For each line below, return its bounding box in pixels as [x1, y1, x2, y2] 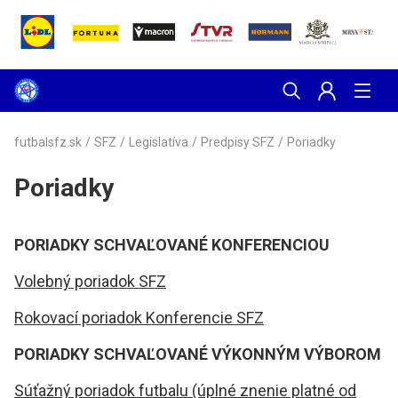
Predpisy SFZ [201, 135, 275, 149]
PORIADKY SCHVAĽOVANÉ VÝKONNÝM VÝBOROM [14, 345, 381, 363]
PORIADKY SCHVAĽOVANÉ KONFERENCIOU [14, 235, 333, 254]
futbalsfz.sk [14, 135, 82, 149]
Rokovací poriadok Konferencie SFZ [14, 308, 264, 327]
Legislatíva [129, 135, 188, 149]
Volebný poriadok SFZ [14, 272, 166, 291]
